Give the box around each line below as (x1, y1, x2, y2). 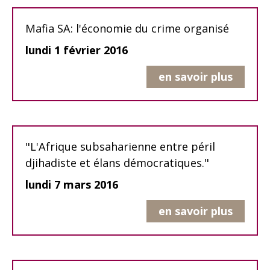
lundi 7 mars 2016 (25, 177, 118, 192)
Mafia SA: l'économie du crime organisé (25, 21, 229, 36)
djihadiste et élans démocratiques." (25, 155, 209, 171)
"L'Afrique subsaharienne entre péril (25, 139, 215, 154)
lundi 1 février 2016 (25, 43, 128, 58)
